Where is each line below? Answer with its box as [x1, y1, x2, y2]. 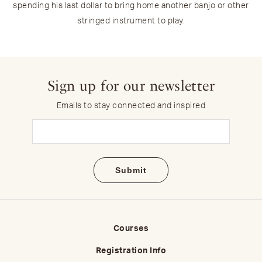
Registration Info [95, 246, 167, 255]
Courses [113, 224, 149, 233]
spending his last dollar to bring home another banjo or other [13, 1, 249, 10]
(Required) [132, 136, 167, 144]
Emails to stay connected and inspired [56, 101, 206, 110]
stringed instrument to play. [77, 16, 185, 25]
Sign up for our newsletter [47, 77, 215, 94]
